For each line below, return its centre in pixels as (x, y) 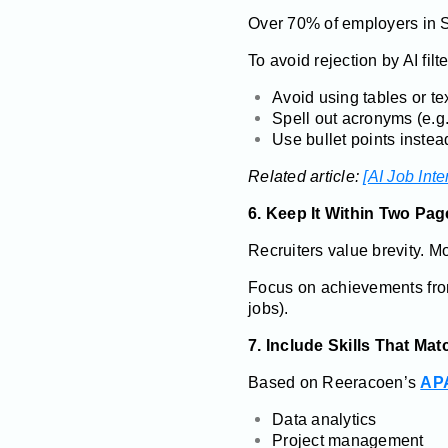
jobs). (268, 308)
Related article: (306, 176)
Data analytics (324, 419)
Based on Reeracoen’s (334, 382)
